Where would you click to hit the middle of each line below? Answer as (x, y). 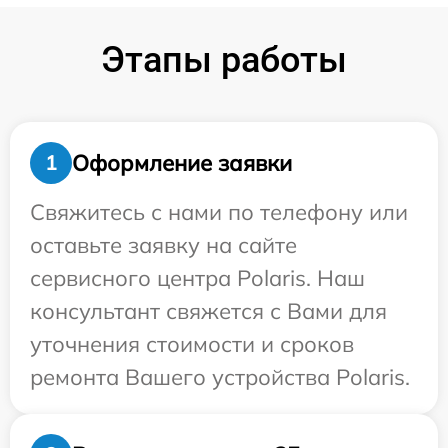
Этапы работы (224, 60)
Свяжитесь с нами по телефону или (219, 212)
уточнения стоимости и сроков (192, 344)
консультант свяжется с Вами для (208, 311)
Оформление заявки (182, 162)
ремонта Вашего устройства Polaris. (220, 377)
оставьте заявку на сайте (163, 245)
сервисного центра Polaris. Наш (197, 278)
